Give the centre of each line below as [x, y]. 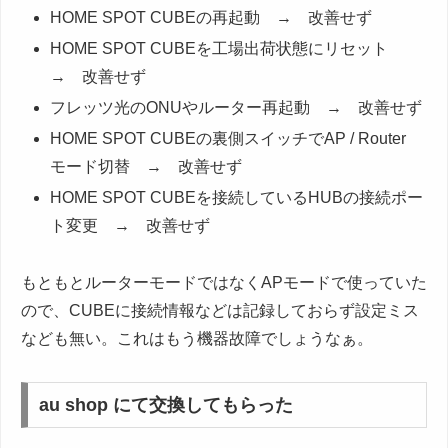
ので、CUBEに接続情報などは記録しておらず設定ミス [220, 311]
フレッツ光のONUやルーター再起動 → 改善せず [236, 108]
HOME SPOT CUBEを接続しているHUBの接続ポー [237, 198]
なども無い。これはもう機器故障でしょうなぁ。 [197, 339]
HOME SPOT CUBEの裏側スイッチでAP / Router [228, 139]
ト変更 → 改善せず [130, 226]
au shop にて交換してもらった [165, 404]
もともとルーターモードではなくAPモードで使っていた [224, 283]
